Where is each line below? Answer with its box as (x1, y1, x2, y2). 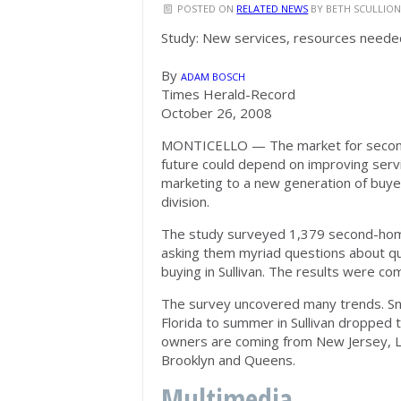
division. (161, 192, 209, 210)
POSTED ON (175, 2, 237, 15)
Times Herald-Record (161, 85, 295, 103)
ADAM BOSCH (181, 70, 245, 83)
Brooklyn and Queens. (161, 351, 295, 369)
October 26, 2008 (161, 104, 272, 122)
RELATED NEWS (236, 2, 309, 15)
